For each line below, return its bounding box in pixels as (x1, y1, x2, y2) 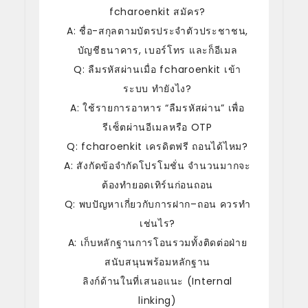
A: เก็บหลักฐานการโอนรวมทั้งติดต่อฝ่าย (67, 235, 247, 250)
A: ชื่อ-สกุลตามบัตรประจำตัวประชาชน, (66, 23, 249, 38)
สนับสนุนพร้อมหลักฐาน (104, 254, 211, 269)
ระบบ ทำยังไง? (123, 81, 192, 96)
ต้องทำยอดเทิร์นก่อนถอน (102, 177, 213, 192)
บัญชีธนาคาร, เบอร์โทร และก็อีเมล (77, 43, 238, 57)
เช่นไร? (139, 216, 176, 230)
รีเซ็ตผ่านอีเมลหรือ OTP (102, 120, 212, 134)
